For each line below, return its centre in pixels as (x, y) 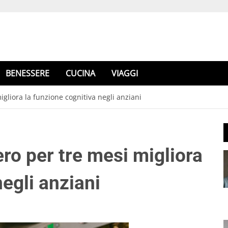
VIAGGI (125, 73)
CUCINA (80, 73)
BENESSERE (27, 73)
